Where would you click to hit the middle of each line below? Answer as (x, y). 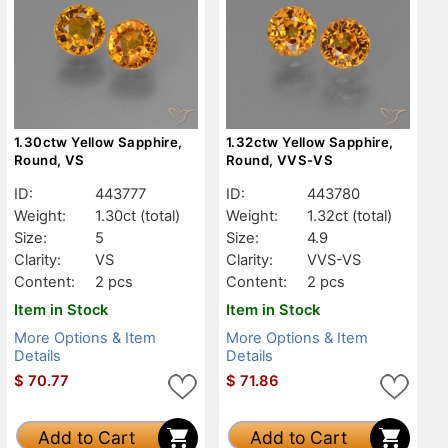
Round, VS (49, 159)
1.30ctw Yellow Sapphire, (98, 141)
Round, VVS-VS (280, 159)
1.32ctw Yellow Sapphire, (310, 141)
